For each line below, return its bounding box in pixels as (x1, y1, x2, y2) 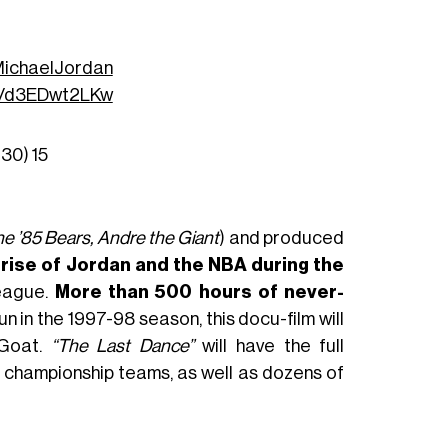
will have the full (193, 337, 345, 356)
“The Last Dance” (50, 337, 194, 356)
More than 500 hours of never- (54, 283, 345, 302)
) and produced (219, 229, 345, 248)
